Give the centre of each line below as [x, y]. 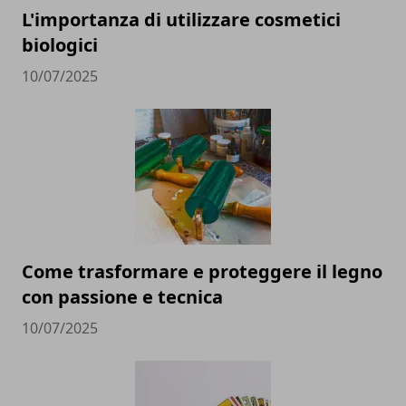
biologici [60, 45]
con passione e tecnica [122, 297]
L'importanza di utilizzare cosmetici [181, 20]
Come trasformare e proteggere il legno [202, 272]
